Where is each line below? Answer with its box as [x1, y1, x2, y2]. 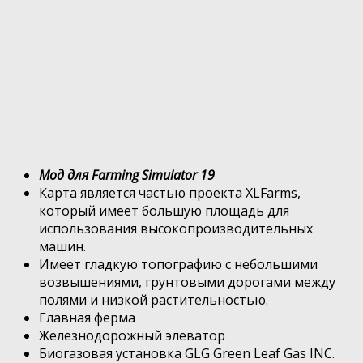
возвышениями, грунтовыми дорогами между [39, 272, 335, 291]
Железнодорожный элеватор [39, 326, 225, 344]
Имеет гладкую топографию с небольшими [39, 254, 318, 273]
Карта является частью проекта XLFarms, [39, 183, 301, 202]
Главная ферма [39, 308, 135, 327]
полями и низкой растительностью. [39, 290, 268, 309]
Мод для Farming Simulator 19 [39, 165, 215, 184]
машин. [39, 237, 86, 255]
